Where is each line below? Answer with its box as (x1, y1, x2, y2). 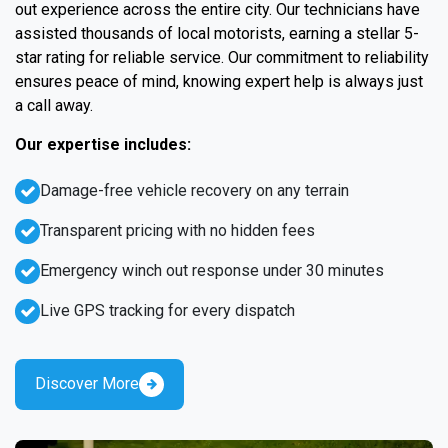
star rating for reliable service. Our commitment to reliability (15, 47, 429, 67)
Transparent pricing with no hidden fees (40, 220, 315, 240)
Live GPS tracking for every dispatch (40, 300, 295, 320)
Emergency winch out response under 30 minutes (40, 260, 384, 280)
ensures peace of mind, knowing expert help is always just (15, 71, 423, 91)
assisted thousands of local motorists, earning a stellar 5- (15, 23, 419, 43)
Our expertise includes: (15, 134, 191, 154)
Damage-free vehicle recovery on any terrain (40, 180, 349, 200)
